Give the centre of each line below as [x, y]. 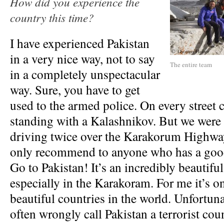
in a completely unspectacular [85, 74]
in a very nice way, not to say [82, 58]
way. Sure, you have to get [75, 89]
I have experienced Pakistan [80, 43]
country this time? [52, 17]
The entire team [191, 64]
